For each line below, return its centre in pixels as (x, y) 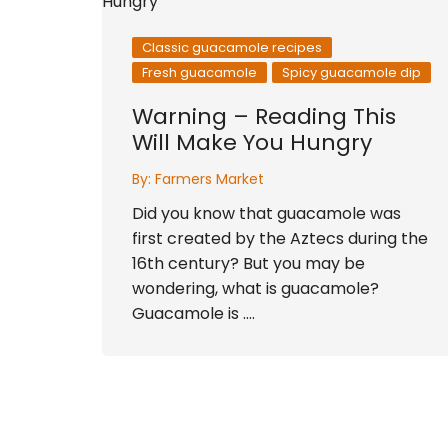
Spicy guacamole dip (351, 72)
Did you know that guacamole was (266, 213)
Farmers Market (209, 179)
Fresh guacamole (199, 72)
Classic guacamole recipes (232, 47)
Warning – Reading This (264, 116)
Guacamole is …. (193, 313)
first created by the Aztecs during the (280, 238)
